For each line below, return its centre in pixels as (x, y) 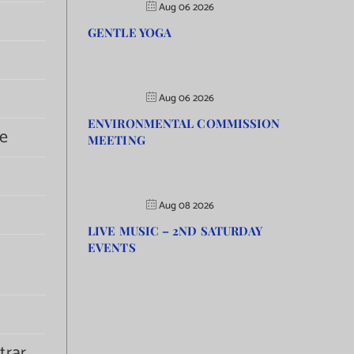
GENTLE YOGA (130, 32)
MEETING (117, 140)
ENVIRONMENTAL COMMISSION (184, 123)
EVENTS (112, 247)
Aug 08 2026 (186, 206)
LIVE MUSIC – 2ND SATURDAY (175, 231)
